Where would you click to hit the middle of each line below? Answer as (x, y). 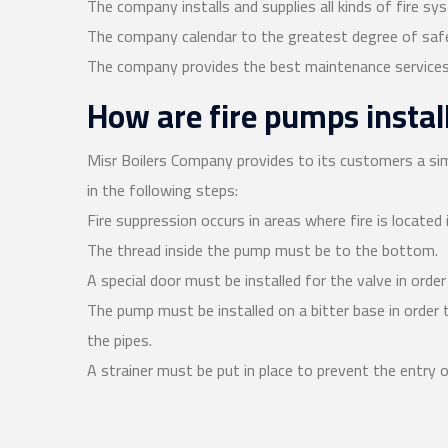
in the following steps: (162, 190)
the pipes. (119, 340)
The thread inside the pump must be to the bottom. (262, 250)
